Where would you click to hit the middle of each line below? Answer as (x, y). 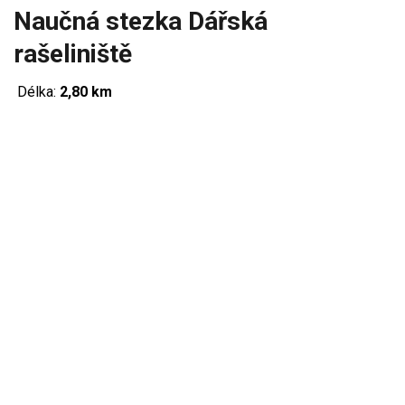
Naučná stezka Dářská (141, 21)
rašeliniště (73, 54)
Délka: (37, 92)
